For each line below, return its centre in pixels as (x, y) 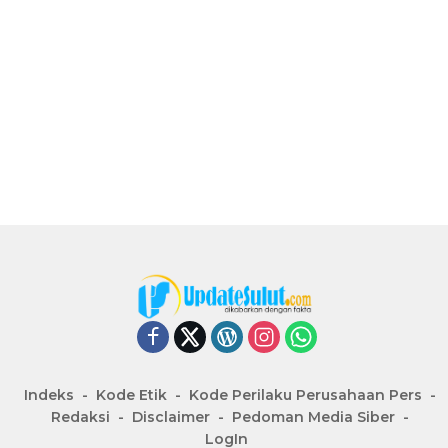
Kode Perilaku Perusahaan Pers (305, 395)
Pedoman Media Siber (313, 417)
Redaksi (80, 417)
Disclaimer (171, 417)
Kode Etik (131, 395)
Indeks (49, 395)
